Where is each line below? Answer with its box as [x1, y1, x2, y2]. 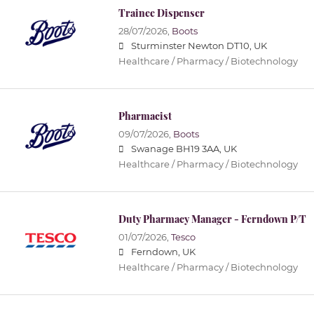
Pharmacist [118, 109, 172, 123]
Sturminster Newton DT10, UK [130, 41, 267, 52]
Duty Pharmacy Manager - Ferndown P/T [118, 212, 306, 226]
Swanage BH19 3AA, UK [130, 144, 237, 155]
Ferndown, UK [130, 247, 196, 258]
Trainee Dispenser [118, 6, 205, 20]
